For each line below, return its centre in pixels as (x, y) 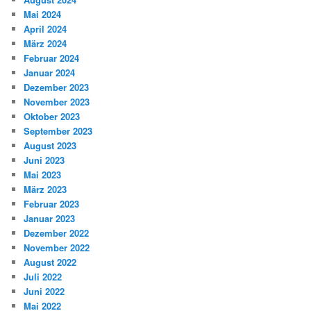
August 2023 (50, 146)
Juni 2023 (44, 160)
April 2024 (45, 29)
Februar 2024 (52, 58)
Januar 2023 (50, 219)
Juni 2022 (44, 292)
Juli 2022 (43, 277)
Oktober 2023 (52, 117)
